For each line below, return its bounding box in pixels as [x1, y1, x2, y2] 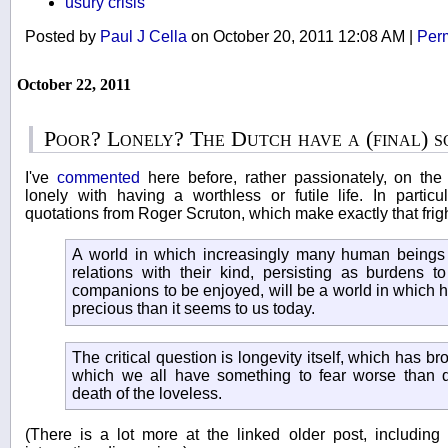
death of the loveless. [72, 384, 223, 402]
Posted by [25, 27, 100, 45]
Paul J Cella [100, 27, 187, 45]
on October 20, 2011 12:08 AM [187, 27, 409, 45]
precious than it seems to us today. [72, 300, 316, 318]
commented [56, 168, 140, 186]
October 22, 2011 [17, 75, 131, 93]
